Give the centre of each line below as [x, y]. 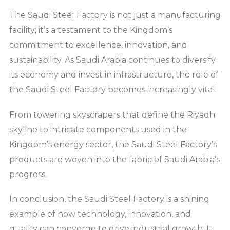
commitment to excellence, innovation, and [98, 45]
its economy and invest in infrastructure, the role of [114, 75]
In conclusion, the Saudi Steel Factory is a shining [109, 199]
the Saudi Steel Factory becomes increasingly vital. [113, 90]
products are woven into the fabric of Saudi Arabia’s [114, 159]
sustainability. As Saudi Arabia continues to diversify [112, 60]
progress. [28, 174]
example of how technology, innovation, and [100, 214]
